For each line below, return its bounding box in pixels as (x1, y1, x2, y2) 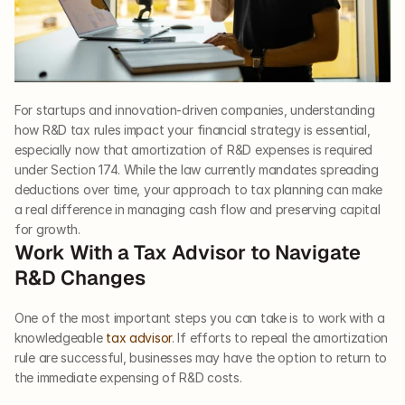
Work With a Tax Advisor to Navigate (14, 240, 361, 266)
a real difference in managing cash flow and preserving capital (14, 202, 381, 218)
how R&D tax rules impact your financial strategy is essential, (14, 122, 371, 138)
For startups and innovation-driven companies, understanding (14, 102, 375, 118)
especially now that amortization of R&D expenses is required (14, 142, 373, 158)
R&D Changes (14, 265, 146, 291)
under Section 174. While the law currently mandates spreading (14, 162, 379, 178)
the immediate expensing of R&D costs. (14, 370, 242, 386)
